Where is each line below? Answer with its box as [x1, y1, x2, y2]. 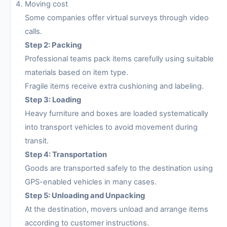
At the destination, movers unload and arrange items [25, 205, 208, 214]
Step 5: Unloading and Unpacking [25, 191, 145, 201]
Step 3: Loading [25, 95, 81, 105]
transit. [25, 136, 49, 146]
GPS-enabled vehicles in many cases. [25, 177, 157, 187]
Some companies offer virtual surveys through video [25, 13, 209, 23]
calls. [25, 27, 42, 36]
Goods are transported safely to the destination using [25, 164, 213, 173]
